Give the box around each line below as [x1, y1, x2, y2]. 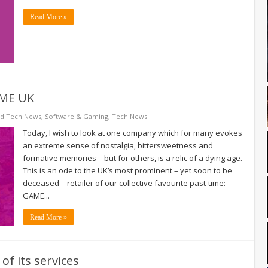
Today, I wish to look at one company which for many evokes [23, 127, 242, 138]
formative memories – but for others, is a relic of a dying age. [23, 152, 242, 163]
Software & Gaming [45, 111, 108, 121]
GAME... [23, 190, 50, 201]
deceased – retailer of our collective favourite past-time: [23, 177, 226, 188]
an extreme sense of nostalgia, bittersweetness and [23, 139, 213, 151]
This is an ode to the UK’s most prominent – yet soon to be [23, 165, 232, 176]
